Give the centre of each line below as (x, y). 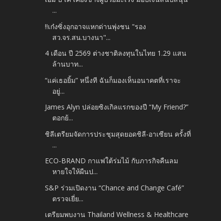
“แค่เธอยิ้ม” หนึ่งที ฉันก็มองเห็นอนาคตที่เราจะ (113, 80)
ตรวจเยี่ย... (68, 198)
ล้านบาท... (68, 64)
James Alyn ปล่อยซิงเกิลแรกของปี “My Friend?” (117, 107)
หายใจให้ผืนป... (75, 172)
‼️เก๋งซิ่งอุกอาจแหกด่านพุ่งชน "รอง (96, 26)
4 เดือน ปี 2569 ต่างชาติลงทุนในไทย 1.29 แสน (116, 53)
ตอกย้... (63, 118)
